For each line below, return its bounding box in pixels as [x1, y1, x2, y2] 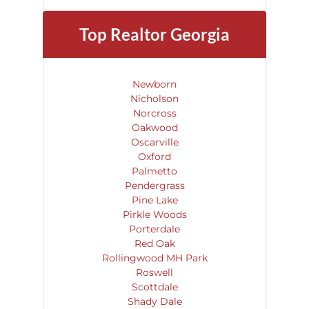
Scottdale [131, 281, 178, 293]
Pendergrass [124, 179, 185, 192]
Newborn [132, 78, 177, 90]
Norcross [132, 107, 177, 119]
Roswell [136, 266, 173, 279]
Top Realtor [79, 24, 167, 44]
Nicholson [130, 92, 179, 105]
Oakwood [131, 121, 178, 134]
